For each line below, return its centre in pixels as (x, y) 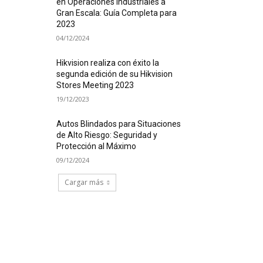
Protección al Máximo (97, 146)
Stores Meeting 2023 (95, 85)
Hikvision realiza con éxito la (108, 63)
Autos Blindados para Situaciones (119, 124)
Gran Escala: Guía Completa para (117, 13)
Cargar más (84, 183)
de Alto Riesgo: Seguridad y (107, 135)
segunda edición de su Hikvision (115, 74)
